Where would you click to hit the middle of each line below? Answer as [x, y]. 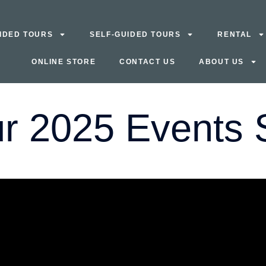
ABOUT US [221, 62]
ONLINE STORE [64, 62]
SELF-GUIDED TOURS [135, 34]
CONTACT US [148, 62]
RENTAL [235, 34]
